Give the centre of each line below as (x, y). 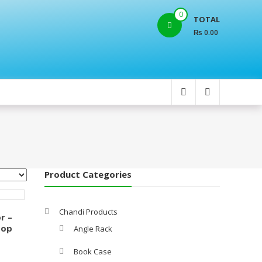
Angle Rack (93, 228)
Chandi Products (88, 211)
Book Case (93, 251)
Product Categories (88, 174)
